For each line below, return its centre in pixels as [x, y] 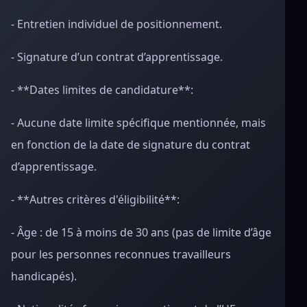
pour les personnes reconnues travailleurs [121, 254]
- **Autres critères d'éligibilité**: [95, 199]
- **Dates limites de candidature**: [102, 90]
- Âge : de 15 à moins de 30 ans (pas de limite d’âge [141, 232]
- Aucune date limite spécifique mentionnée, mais [138, 123]
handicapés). [44, 276]
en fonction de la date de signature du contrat [131, 145]
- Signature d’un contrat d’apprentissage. [117, 57]
